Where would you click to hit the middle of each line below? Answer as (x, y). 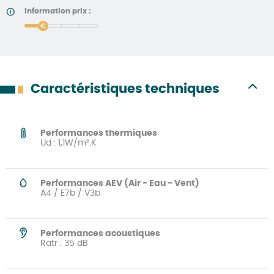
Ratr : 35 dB (64, 243)
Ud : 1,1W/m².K (68, 143)
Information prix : (57, 11)
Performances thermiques (99, 133)
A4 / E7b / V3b (70, 193)
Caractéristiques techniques (125, 89)
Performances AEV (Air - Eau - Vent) (120, 183)
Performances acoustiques (100, 233)
